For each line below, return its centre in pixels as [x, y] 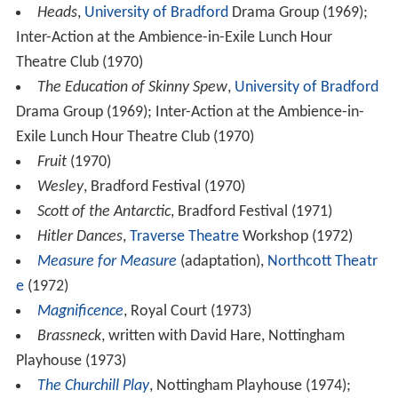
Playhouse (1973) [71, 362]
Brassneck [69, 337]
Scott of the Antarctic [103, 212]
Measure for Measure [107, 262]
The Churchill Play [93, 386]
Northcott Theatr [322, 262]
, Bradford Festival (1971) [251, 212]
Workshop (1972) [295, 237]
